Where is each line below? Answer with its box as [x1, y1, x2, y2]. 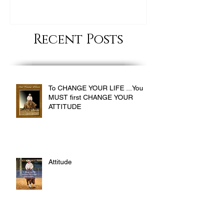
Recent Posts [33, 30, 123, 48]
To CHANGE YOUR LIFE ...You [48, 84, 143, 92]
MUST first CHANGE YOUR [48, 93, 133, 101]
